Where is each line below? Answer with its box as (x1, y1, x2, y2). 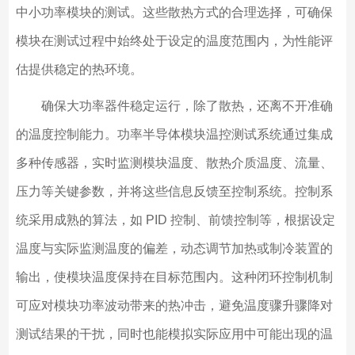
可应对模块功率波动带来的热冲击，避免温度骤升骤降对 (15, 299, 333, 313)
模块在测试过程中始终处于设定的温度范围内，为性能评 (15, 34, 333, 48)
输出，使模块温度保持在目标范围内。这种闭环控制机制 (15, 270, 333, 284)
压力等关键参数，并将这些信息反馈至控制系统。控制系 (15, 185, 333, 199)
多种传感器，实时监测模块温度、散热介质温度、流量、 (15, 156, 333, 170)
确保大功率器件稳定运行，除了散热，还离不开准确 (15, 99, 333, 113)
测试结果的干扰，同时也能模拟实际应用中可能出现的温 (15, 327, 333, 342)
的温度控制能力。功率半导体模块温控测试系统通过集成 (15, 128, 333, 142)
